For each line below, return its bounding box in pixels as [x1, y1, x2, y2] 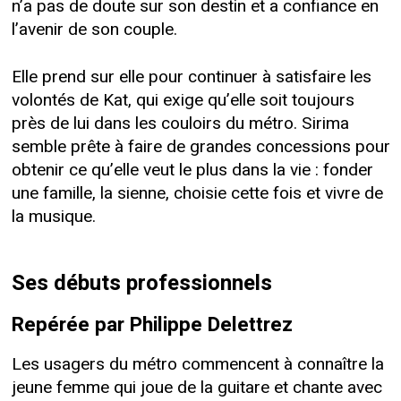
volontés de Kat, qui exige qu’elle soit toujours [11, 87, 354, 113]
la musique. [11, 203, 96, 229]
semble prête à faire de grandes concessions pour [11, 133, 390, 159]
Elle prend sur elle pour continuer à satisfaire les [11, 64, 371, 90]
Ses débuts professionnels [11, 267, 272, 299]
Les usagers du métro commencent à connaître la [11, 351, 384, 377]
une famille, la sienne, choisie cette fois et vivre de [11, 180, 383, 206]
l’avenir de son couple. [11, 16, 177, 42]
